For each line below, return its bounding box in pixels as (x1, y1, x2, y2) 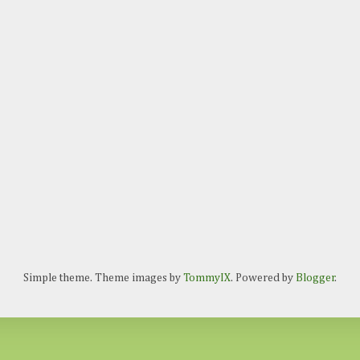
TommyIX (183, 272, 231, 284)
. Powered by (231, 272, 296, 284)
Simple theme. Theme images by (23, 272, 183, 284)
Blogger (296, 272, 335, 284)
